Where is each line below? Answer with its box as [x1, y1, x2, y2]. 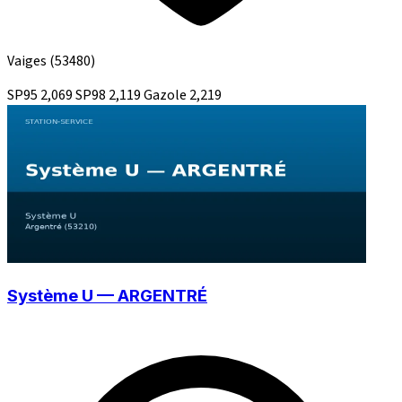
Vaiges [7, 51, 49, 72]
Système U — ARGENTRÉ [7, 284, 207, 306]
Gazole [144, 85, 189, 106]
